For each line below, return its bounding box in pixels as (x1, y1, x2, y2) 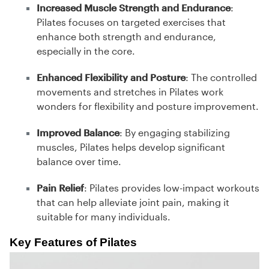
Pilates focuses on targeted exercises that (37, 16, 226, 28)
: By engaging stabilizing (119, 127, 230, 139)
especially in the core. (37, 45, 135, 57)
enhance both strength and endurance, (37, 31, 216, 43)
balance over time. (37, 156, 121, 168)
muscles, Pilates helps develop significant (37, 141, 225, 153)
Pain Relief (37, 182, 84, 194)
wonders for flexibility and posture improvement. (37, 100, 259, 112)
